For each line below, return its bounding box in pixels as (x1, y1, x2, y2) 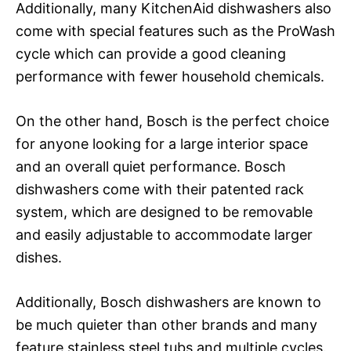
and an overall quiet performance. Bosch (16, 157, 286, 175)
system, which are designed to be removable (16, 203, 313, 220)
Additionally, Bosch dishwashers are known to (16, 293, 321, 310)
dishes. (16, 248, 62, 266)
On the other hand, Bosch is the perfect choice (16, 112, 329, 129)
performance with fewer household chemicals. (16, 67, 324, 85)
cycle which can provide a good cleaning (16, 45, 286, 62)
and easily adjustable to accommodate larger (16, 226, 313, 243)
